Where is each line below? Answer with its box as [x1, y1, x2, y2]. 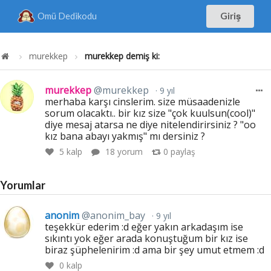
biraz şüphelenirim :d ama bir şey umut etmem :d [45, 243, 265, 256]
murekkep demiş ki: [85, 50, 160, 62]
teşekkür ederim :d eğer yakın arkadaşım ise [45, 220, 244, 233]
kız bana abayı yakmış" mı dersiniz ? [45, 129, 206, 143]
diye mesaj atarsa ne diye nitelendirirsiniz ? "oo [45, 117, 256, 131]
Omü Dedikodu [37, 10, 97, 22]
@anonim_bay [82, 208, 146, 222]
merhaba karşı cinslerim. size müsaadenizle [45, 94, 241, 108]
